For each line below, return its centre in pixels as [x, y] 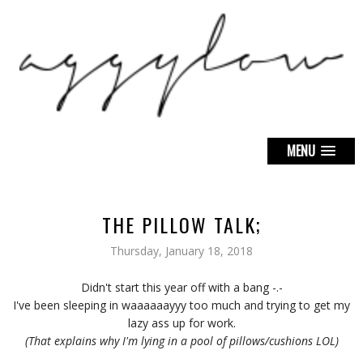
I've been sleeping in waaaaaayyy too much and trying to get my [181, 305]
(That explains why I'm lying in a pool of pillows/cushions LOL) [181, 341]
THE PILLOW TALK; [181, 224]
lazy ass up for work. [181, 323]
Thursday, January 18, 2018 [181, 251]
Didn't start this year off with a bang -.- [181, 287]
